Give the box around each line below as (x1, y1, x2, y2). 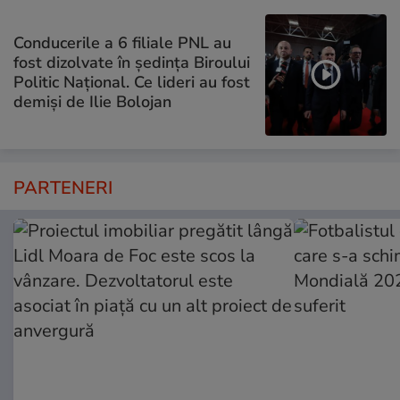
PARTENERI (13, 176, 112, 201)
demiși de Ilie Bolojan (13, 90, 171, 112)
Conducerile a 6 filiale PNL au (13, 31, 231, 54)
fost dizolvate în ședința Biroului (13, 51, 250, 73)
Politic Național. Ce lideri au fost (13, 71, 250, 93)
